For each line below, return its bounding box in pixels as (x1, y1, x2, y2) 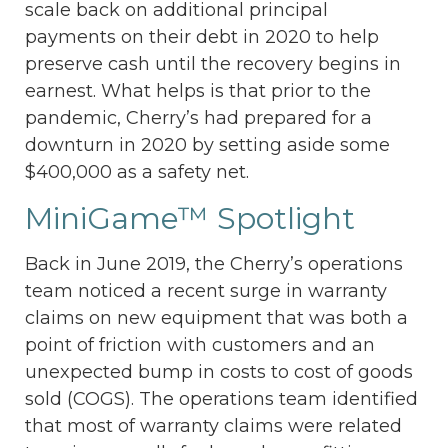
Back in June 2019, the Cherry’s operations (25, 253, 403, 276)
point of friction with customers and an (25, 334, 375, 357)
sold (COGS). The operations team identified (25, 388, 418, 411)
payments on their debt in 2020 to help (25, 26, 379, 49)
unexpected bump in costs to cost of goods (25, 361, 413, 384)
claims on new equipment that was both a (25, 307, 408, 330)
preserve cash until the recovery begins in (25, 53, 401, 76)
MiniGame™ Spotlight (25, 200, 355, 238)
